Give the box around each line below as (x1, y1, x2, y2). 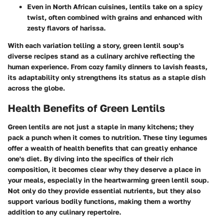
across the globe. (8, 84, 65, 93)
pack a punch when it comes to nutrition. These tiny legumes (8, 133, 207, 141)
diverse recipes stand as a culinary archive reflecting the (8, 52, 195, 61)
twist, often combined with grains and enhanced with (27, 13, 202, 22)
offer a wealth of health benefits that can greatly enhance (8, 143, 197, 152)
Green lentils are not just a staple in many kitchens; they (8, 122, 194, 131)
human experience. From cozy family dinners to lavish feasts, (8, 62, 207, 71)
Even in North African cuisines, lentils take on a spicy (27, 2, 202, 11)
